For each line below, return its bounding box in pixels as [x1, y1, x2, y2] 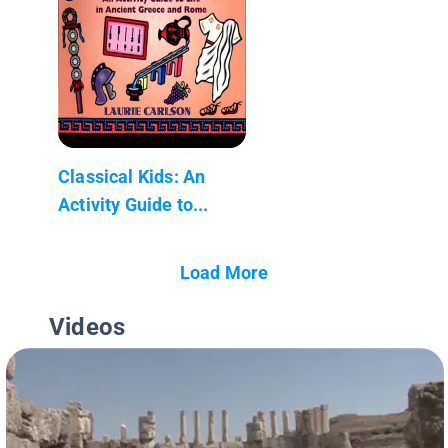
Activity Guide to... [58, 193, 209, 215]
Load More [179, 261, 269, 283]
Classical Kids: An [58, 165, 206, 187]
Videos [49, 312, 126, 341]
